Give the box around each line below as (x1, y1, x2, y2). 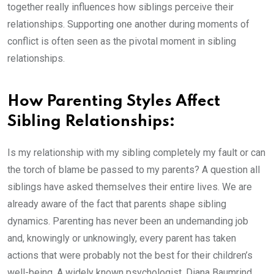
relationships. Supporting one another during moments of (7, 18, 250, 31)
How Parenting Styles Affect (7, 94, 220, 110)
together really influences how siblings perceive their (7, 1, 234, 13)
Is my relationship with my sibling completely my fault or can (7, 147, 265, 159)
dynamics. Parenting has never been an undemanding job (7, 215, 248, 228)
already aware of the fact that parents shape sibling (7, 198, 226, 210)
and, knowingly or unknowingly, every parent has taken (7, 232, 236, 245)
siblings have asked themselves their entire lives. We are (7, 181, 252, 193)
